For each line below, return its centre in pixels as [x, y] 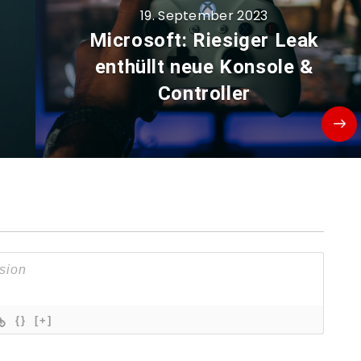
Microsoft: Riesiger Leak [204, 41]
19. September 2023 [204, 16]
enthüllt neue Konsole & [204, 67]
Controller [204, 94]
